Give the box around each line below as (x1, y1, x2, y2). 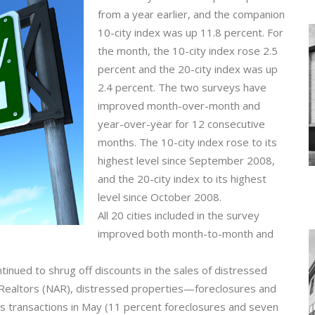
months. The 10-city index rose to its (98, 135, 277, 149)
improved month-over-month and (98, 98, 260, 112)
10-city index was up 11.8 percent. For (98, 25, 283, 39)
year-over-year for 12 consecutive (98, 117, 265, 131)
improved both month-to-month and (98, 226, 274, 240)
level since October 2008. (98, 190, 221, 204)
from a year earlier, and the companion (98, 7, 285, 21)
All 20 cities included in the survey (98, 208, 259, 222)
